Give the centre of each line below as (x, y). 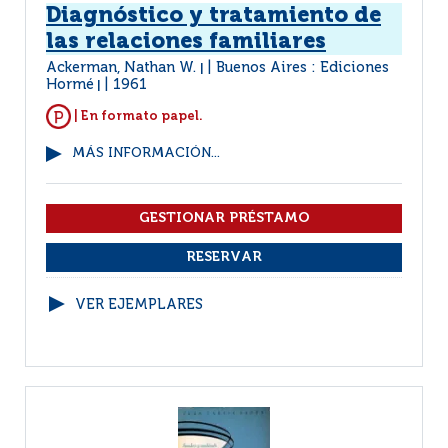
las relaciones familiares (186, 42)
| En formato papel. (137, 116)
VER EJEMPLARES (139, 305)
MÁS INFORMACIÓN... (146, 153)
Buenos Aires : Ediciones (302, 68)
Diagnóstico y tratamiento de (213, 16)
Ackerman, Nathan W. (123, 68)
